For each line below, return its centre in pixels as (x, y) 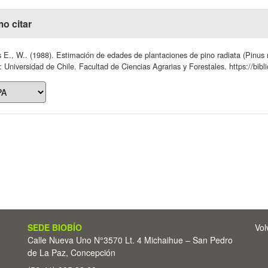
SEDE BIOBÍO (55, 227)
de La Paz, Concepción (71, 252)
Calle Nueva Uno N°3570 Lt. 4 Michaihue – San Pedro (130, 240)
